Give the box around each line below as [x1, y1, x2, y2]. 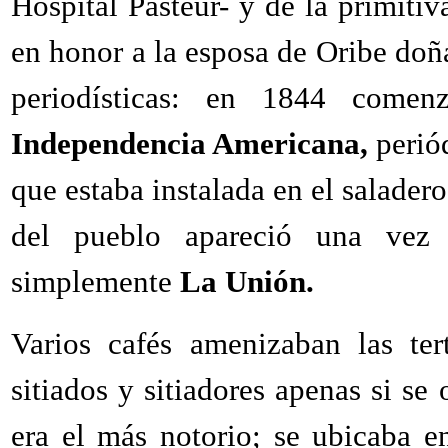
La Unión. [180, 264, 314, 299]
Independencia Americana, [11, 126, 377, 161]
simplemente [11, 264, 180, 299]
